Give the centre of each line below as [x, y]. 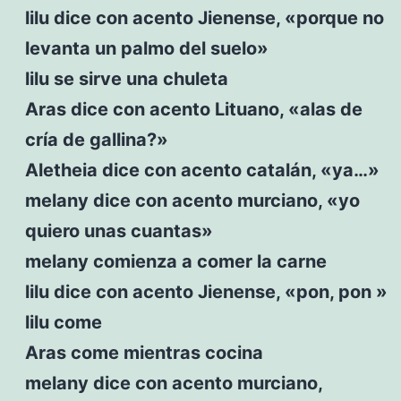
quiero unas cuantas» [119, 230]
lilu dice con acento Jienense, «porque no [204, 17]
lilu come [63, 322]
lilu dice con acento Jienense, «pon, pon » [206, 291]
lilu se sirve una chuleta [126, 78]
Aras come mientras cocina [144, 352]
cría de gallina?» [96, 139]
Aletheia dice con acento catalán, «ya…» [202, 170]
